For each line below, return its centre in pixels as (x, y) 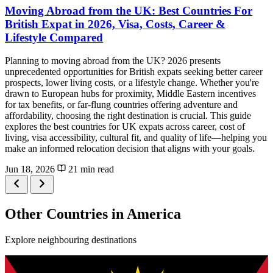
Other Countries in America (93, 214)
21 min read (90, 169)
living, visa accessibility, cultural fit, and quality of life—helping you (136, 138)
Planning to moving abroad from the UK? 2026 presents (113, 61)
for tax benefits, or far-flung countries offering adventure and (121, 105)
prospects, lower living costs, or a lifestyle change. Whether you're (132, 83)
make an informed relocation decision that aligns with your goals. (130, 149)
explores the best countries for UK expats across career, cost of (125, 127)
